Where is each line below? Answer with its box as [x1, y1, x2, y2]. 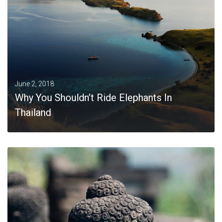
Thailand [15, 107, 51, 118]
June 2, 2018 [15, 80, 54, 88]
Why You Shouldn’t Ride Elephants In [15, 92, 172, 104]
